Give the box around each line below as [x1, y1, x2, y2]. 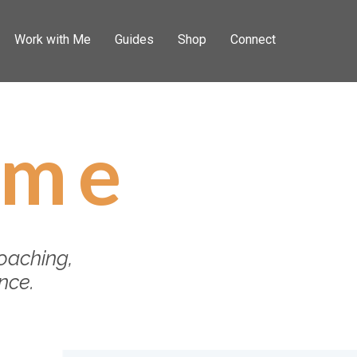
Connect [230, 32, 276, 47]
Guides [115, 32, 154, 47]
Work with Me [14, 32, 91, 47]
